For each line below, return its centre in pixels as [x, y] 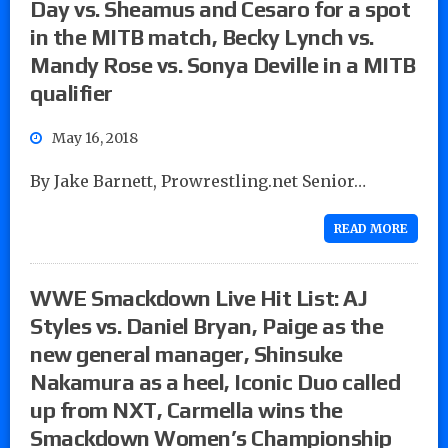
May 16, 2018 [95, 137]
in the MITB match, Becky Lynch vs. [202, 36]
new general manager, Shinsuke [186, 353]
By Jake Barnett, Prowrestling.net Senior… [198, 180]
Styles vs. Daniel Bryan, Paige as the [207, 325]
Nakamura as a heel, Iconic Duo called [215, 381]
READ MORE [371, 228]
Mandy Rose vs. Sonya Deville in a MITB [223, 64]
